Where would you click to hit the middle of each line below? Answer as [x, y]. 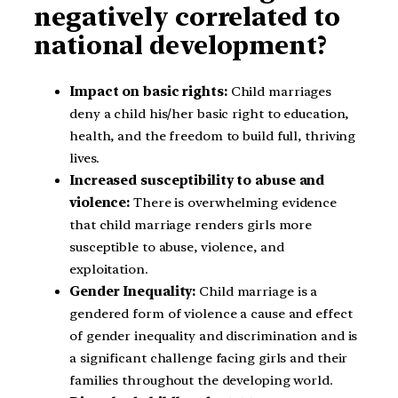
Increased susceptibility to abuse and [197, 180]
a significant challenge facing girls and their [209, 358]
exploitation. [109, 269]
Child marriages [279, 91]
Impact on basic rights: [148, 91]
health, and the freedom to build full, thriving [213, 135]
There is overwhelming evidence [234, 202]
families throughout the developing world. [201, 380]
